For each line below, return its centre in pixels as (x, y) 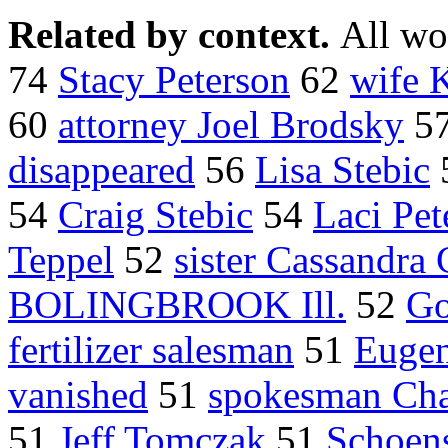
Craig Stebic (155, 215)
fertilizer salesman (151, 350)
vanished (78, 395)
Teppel (61, 260)
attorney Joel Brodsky (231, 125)
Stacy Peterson (174, 80)
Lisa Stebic (342, 170)
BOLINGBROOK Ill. (177, 305)
